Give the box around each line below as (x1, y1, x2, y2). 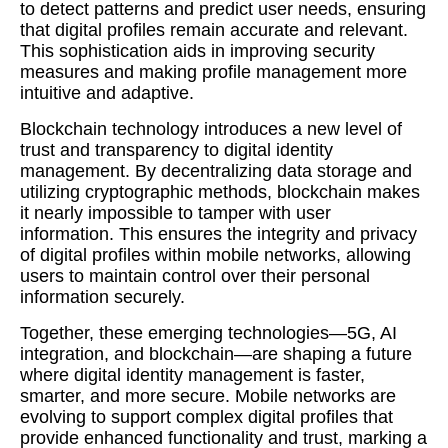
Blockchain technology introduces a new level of (20, 119, 402, 139)
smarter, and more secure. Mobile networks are (20, 386, 396, 406)
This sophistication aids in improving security (20, 41, 375, 61)
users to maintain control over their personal (20, 266, 370, 286)
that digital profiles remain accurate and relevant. (20, 20, 408, 40)
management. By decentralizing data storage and (20, 161, 412, 181)
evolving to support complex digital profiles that (20, 407, 393, 427)
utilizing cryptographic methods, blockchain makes (20, 182, 420, 202)
